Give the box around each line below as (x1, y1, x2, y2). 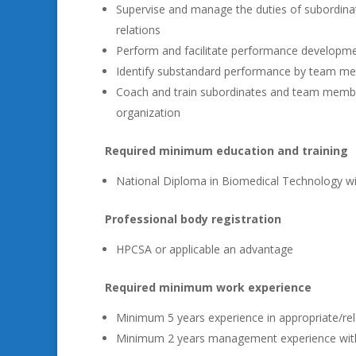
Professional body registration (105, 211, 281, 226)
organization (116, 105, 180, 120)
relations (116, 22, 161, 37)
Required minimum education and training (105, 143, 348, 158)
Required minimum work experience (105, 280, 311, 295)
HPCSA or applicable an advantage (116, 242, 293, 257)
